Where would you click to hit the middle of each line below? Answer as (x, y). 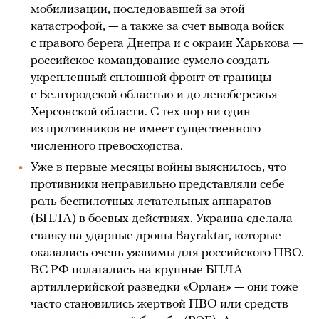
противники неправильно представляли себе (158, 185)
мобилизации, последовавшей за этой (138, 10)
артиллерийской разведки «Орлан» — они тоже (164, 288)
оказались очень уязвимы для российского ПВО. (167, 253)
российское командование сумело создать (150, 61)
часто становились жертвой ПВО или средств (159, 305)
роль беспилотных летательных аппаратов (151, 202)
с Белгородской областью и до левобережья (154, 95)
